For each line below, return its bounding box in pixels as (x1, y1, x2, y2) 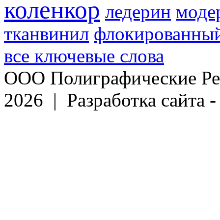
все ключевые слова (4, 45, 164, 67)
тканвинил (4, 23, 89, 45)
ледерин (105, 1, 171, 23)
